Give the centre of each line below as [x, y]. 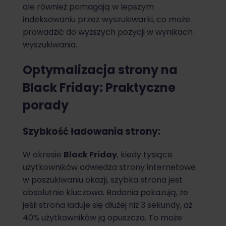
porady [46, 105]
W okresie [43, 154]
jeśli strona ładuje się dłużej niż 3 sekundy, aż [107, 205]
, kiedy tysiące [145, 154]
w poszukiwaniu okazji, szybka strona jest [103, 180]
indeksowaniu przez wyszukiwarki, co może [106, 20]
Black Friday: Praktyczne [99, 88]
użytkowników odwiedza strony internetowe [109, 167]
